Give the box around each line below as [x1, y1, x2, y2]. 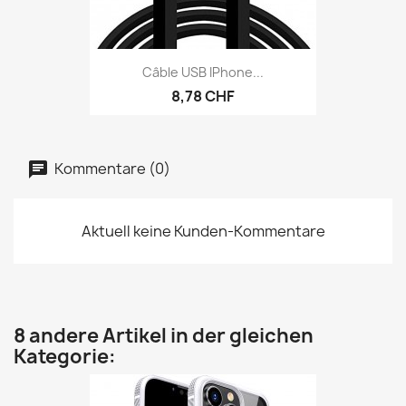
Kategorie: [14, 343, 116, 370]
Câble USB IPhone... [142, 63, 264, 81]
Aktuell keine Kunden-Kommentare [81, 220, 325, 241]
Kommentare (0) [52, 158, 170, 179]
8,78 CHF [171, 85, 235, 106]
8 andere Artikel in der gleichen [14, 322, 314, 349]
